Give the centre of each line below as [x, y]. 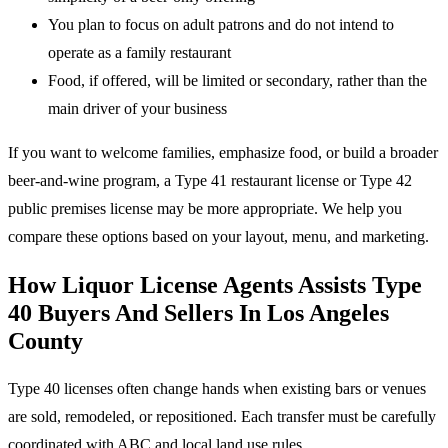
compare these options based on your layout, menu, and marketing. [218, 237]
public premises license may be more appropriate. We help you [205, 209]
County [45, 340]
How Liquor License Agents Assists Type [215, 284]
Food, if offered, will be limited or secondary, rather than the [237, 81]
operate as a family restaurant [139, 53]
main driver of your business [137, 109]
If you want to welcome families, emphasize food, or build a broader [223, 153]
